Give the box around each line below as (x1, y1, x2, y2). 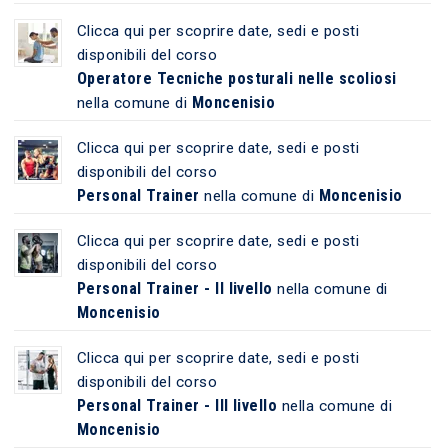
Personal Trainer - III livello (76, 395, 278, 415)
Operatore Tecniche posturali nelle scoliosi (76, 68, 397, 88)
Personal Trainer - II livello (76, 278, 273, 298)
